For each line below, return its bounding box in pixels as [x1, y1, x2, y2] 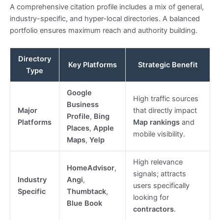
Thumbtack [66, 187, 106, 196]
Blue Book [66, 198, 102, 208]
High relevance [133, 157, 183, 166]
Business [66, 100, 99, 109]
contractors [133, 204, 174, 214]
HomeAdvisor [66, 163, 114, 172]
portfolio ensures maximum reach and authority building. [10, 26, 197, 35]
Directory [18, 54, 51, 63]
